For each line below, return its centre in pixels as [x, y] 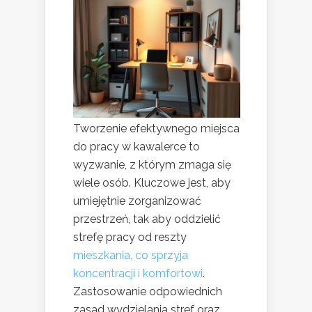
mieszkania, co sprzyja [131, 256]
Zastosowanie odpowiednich [148, 292]
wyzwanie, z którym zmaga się [152, 165]
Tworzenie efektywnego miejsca [156, 129]
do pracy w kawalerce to [136, 147]
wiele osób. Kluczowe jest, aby [152, 183]
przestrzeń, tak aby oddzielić [147, 219]
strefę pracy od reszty [130, 237]
